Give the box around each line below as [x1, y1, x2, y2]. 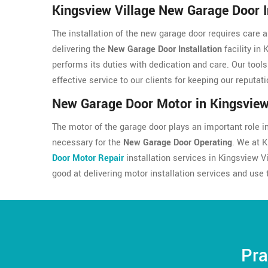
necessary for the [52, 136, 123, 149]
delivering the [52, 42, 108, 56]
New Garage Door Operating [123, 136, 232, 149]
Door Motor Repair [52, 151, 124, 165]
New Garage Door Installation [108, 42, 222, 56]
